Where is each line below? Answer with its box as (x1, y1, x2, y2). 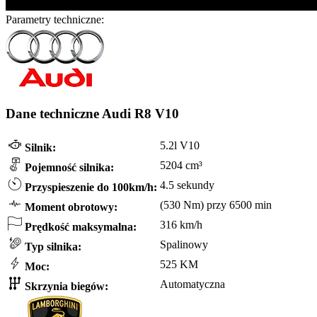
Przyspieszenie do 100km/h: (22, 180, 157, 193)
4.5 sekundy (160, 178, 214, 191)
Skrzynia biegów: (22, 279, 108, 292)
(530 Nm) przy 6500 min (160, 198, 272, 211)
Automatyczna (160, 277, 225, 290)
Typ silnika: (22, 240, 81, 253)
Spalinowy (160, 238, 208, 250)
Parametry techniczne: (6, 13, 104, 26)
